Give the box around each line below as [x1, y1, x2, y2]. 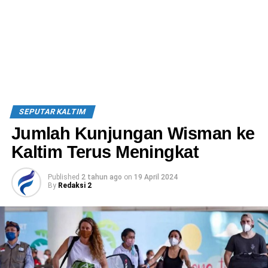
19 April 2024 [133, 172, 178, 181]
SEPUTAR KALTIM [17, 106, 87, 116]
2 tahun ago [81, 172, 122, 181]
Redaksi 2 [57, 181, 92, 190]
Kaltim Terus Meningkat [11, 142, 199, 162]
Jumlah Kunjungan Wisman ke [11, 123, 255, 143]
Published [47, 172, 80, 181]
